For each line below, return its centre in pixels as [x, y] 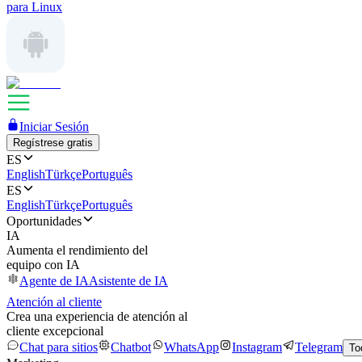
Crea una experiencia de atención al [97, 316]
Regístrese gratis [53, 143]
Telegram [319, 347]
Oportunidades [44, 221]
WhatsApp [192, 347]
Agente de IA [54, 281]
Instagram [257, 347]
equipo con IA [43, 265]
